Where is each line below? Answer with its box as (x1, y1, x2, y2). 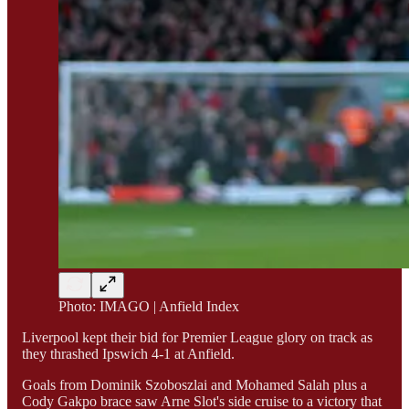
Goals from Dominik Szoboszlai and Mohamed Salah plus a (22, 376, 367, 393)
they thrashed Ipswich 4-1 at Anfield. (22, 345, 235, 362)
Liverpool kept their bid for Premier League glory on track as (22, 329, 372, 345)
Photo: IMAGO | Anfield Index (58, 298, 239, 314)
